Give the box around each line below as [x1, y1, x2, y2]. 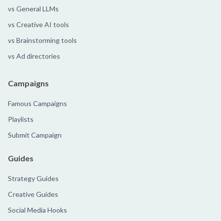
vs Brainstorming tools [8, 36, 77, 45]
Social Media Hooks [8, 206, 67, 215]
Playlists [8, 115, 34, 124]
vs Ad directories [8, 52, 60, 61]
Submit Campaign [8, 131, 62, 140]
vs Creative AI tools [8, 20, 69, 29]
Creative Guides [8, 190, 58, 199]
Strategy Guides [8, 174, 59, 183]
